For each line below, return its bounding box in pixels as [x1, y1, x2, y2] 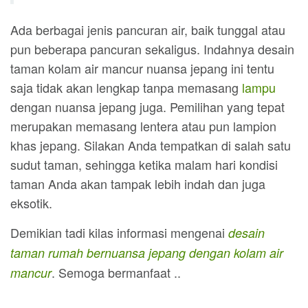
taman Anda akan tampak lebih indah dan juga [10, 175, 265, 193]
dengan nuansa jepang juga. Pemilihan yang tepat [10, 98, 285, 116]
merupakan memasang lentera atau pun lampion [10, 117, 276, 135]
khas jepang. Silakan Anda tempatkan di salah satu [10, 136, 291, 155]
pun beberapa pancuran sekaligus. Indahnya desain [10, 40, 294, 58]
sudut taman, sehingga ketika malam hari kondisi [10, 155, 278, 174]
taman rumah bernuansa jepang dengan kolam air [10, 244, 283, 262]
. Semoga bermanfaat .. [52, 263, 181, 282]
